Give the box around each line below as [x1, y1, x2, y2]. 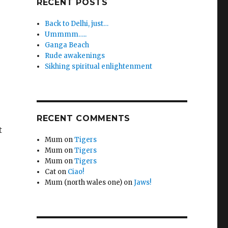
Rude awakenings [45, 51, 105, 60]
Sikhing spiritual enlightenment [45, 62, 153, 71]
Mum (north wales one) [45, 178, 123, 187]
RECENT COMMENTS [36, 113, 131, 123]
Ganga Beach [45, 41, 90, 49]
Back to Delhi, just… [45, 19, 109, 28]
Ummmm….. [45, 30, 87, 39]
